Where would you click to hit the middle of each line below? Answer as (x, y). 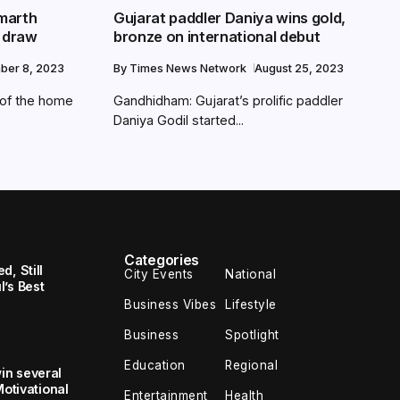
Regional (252, 366)
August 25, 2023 (299, 68)
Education (155, 366)
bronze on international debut (217, 36)
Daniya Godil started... (179, 120)
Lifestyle (251, 305)
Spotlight (252, 335)
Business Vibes (171, 305)
